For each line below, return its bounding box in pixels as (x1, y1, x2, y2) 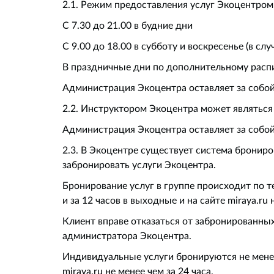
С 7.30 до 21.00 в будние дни (62, 19, 193, 31)
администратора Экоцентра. (62, 229, 191, 242)
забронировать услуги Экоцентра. (62, 158, 216, 171)
